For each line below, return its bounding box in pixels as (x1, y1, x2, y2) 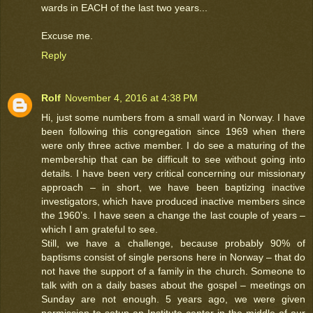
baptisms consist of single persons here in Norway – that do (41, 252, 305, 263)
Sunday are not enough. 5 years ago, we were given (41, 293, 305, 305)
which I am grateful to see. (41, 224, 158, 235)
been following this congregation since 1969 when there (41, 126, 305, 138)
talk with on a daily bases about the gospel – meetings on (41, 279, 305, 291)
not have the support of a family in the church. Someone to (41, 265, 305, 277)
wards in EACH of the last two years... (41, 1, 208, 13)
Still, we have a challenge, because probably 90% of (41, 238, 305, 249)
